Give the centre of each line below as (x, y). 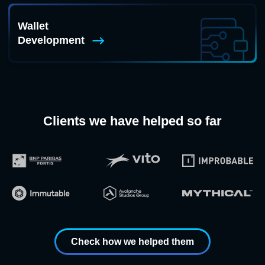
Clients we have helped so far (132, 121)
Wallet (33, 26)
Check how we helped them (132, 242)
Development (51, 40)
